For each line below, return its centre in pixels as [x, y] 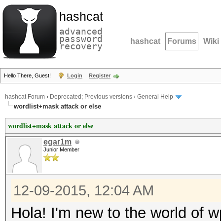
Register [100, 75]
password [81, 39]
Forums [182, 41]
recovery [81, 46]
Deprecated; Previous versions [91, 97]
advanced [81, 31]
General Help [155, 97]
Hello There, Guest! [28, 75]
